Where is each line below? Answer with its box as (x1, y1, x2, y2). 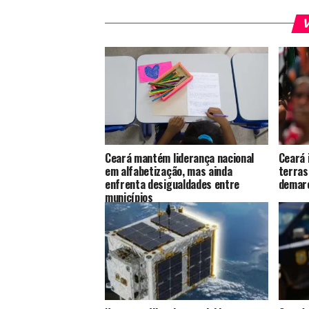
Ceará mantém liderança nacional (105, 149, 255, 166)
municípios (105, 188, 153, 206)
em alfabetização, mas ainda (105, 162, 232, 179)
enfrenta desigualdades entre (105, 175, 240, 192)
